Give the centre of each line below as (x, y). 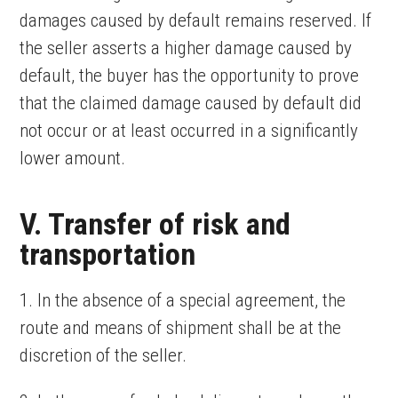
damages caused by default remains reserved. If (196, 20)
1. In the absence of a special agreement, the (183, 300)
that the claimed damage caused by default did (191, 103)
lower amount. (73, 158)
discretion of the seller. (103, 355)
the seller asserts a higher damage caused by (186, 48)
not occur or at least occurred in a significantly (189, 131)
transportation (108, 254)
